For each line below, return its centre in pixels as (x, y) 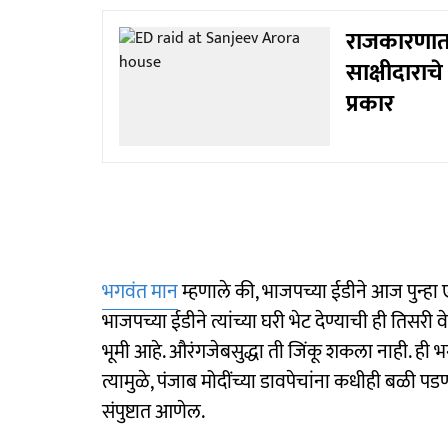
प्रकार (369, 104)
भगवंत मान (140, 291)
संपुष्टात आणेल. (153, 411)
